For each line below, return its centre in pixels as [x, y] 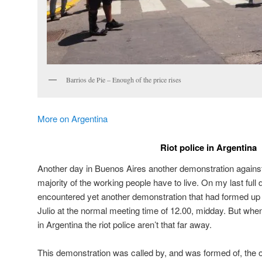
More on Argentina [73, 119]
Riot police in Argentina [208, 147]
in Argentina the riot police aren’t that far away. [125, 224]
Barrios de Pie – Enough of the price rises [124, 79]
